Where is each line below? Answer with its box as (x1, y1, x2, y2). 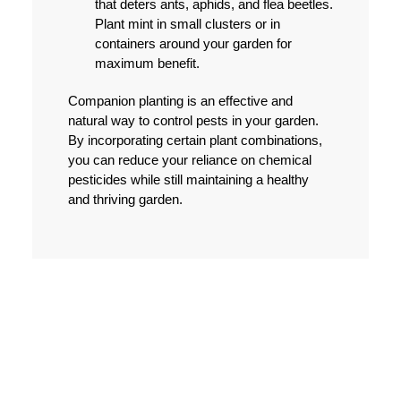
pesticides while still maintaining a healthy (67, 172, 309, 188)
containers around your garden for (94, 36, 292, 52)
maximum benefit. (94, 55, 200, 72)
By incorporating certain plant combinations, (67, 132, 322, 149)
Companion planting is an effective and (67, 93, 293, 109)
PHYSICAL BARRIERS (67, 328, 292, 357)
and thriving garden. (67, 192, 183, 208)
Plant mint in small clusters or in (94, 16, 280, 32)
